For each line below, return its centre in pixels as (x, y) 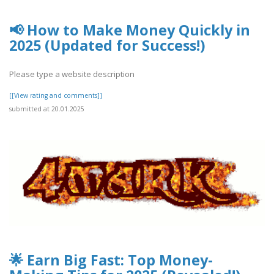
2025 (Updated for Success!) (107, 46)
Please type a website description (72, 74)
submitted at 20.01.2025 (47, 109)
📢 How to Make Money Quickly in (130, 30)
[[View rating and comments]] (56, 95)
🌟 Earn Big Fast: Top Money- (111, 260)
